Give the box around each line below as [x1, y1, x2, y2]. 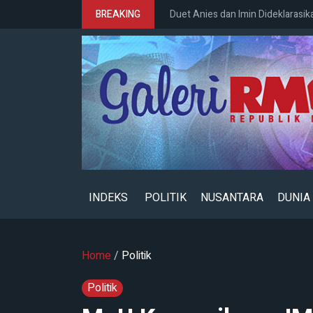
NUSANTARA [201, 189, 263, 206]
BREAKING [96, 7, 140, 22]
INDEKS [89, 189, 128, 206]
